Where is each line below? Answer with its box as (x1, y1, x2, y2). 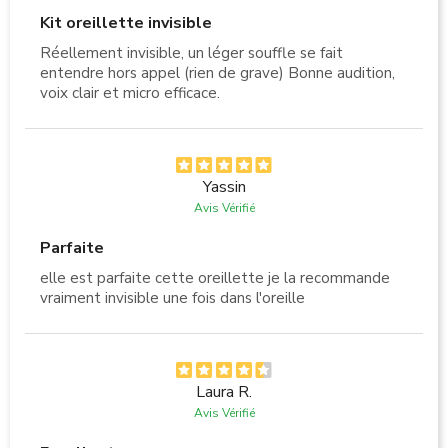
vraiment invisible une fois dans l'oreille (40, 287, 305, 308)
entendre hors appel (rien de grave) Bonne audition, (40, 62, 395, 83)
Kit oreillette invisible (40, 11, 212, 34)
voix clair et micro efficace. (40, 82, 220, 103)
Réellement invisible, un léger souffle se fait (40, 42, 343, 63)
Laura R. (196, 380, 252, 403)
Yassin (202, 175, 246, 198)
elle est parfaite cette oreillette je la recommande (40, 267, 390, 288)
